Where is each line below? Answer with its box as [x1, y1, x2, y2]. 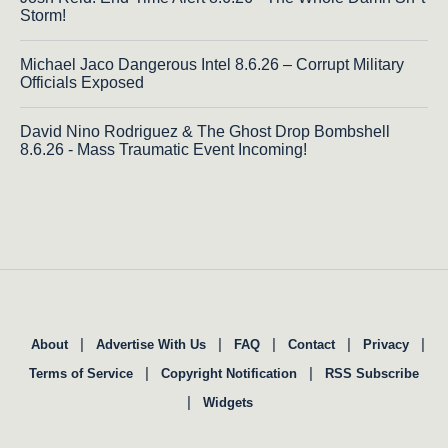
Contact [288, 336, 335, 352]
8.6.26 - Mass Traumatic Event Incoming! [20, 140, 307, 158]
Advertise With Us [96, 336, 206, 352]
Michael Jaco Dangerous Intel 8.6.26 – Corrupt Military [20, 55, 404, 73]
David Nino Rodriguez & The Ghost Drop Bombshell [20, 122, 390, 140]
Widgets [203, 394, 253, 410]
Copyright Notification [161, 365, 297, 381]
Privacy [363, 336, 409, 352]
